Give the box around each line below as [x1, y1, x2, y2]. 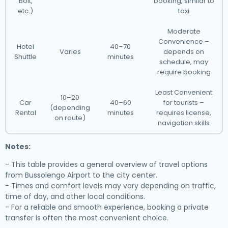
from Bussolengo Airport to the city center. [5, 170, 157, 180]
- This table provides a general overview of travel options [5, 159, 208, 169]
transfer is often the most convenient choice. [5, 213, 168, 223]
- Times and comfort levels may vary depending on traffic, [5, 181, 216, 191]
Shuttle [14, 52, 37, 62]
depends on [163, 47, 204, 56]
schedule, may [159, 57, 208, 67]
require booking [157, 67, 211, 77]
